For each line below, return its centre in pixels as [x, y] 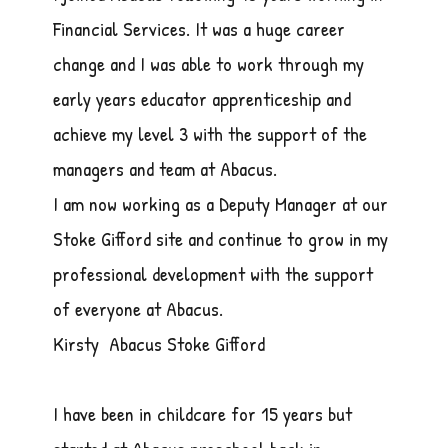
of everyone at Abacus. [138, 309]
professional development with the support [213, 274]
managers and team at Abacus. [165, 169]
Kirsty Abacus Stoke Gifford [159, 344]
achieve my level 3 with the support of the [210, 134]
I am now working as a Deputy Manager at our [221, 204]
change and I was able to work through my [209, 64]
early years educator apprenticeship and [202, 99]
